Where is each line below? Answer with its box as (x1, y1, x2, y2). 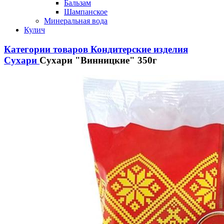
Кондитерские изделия (90, 43, 188, 54)
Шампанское (64, 7, 107, 16)
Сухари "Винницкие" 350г (39, 54, 157, 65)
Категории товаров (4, 43, 88, 54)
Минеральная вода (44, 16, 107, 25)
